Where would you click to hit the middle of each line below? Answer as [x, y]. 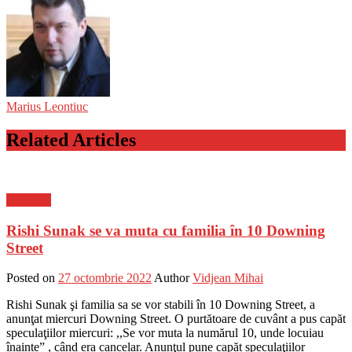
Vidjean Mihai [228, 278]
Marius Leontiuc [47, 107]
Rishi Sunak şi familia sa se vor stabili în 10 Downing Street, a [161, 305]
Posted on [31, 278]
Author [172, 278]
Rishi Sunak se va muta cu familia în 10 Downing [166, 230]
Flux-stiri [29, 200]
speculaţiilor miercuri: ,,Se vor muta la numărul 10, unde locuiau [165, 333]
